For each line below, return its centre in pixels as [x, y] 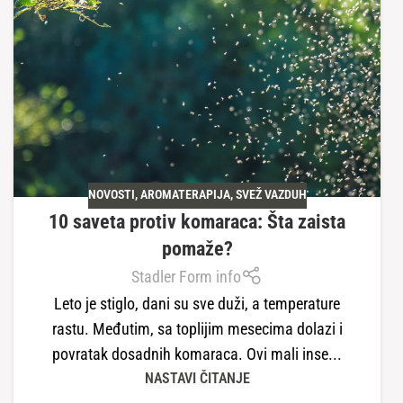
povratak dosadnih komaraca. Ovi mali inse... [197, 354]
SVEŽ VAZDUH [271, 194]
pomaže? [197, 248]
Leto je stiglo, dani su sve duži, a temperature [197, 304]
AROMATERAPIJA [185, 194]
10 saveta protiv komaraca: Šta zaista [197, 221]
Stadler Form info [187, 276]
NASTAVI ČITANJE [197, 379]
